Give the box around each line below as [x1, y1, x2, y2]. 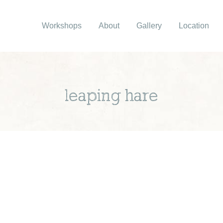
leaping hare [65, 88, 158, 105]
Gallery [136, 21, 162, 30]
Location [179, 21, 209, 30]
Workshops [42, 21, 82, 30]
